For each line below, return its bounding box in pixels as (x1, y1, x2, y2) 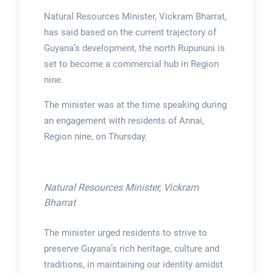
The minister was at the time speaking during (43, 99, 227, 110)
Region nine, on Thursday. (43, 131, 147, 142)
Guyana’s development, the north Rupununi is (43, 43, 225, 54)
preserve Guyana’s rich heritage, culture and (43, 243, 219, 255)
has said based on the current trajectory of (43, 27, 216, 38)
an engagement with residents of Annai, (43, 115, 204, 126)
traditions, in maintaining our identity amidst (43, 259, 223, 271)
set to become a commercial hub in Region (43, 58, 219, 69)
